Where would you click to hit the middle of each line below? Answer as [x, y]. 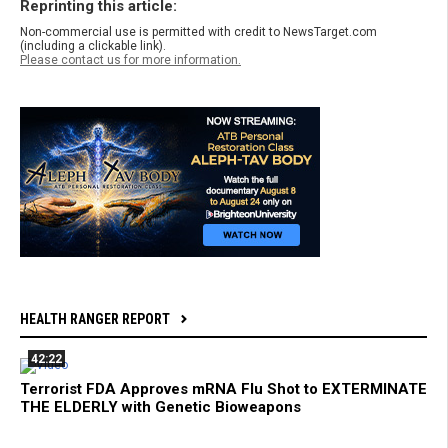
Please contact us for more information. [130, 59]
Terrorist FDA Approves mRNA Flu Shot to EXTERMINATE [223, 388]
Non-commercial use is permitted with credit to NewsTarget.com [198, 31]
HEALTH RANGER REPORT [95, 318]
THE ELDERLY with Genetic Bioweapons [160, 406]
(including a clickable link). [93, 45]
